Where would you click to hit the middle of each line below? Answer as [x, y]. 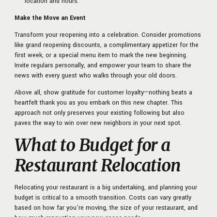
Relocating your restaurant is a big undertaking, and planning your [106, 188]
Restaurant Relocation [98, 166]
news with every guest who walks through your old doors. [96, 76]
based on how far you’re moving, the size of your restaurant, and [106, 208]
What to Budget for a [93, 146]
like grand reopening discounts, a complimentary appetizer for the [107, 45]
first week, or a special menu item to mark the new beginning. [101, 55]
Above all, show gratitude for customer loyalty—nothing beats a [103, 93]
